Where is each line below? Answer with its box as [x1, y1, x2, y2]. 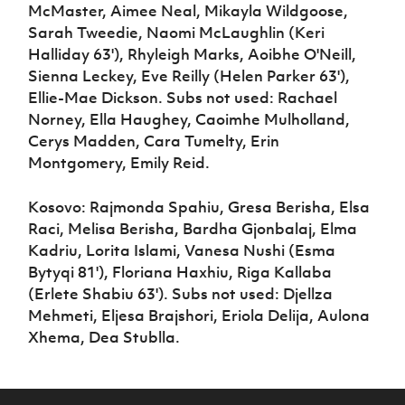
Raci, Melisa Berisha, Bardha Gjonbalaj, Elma [28, 219, 358, 240]
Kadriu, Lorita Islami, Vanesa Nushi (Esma [28, 240, 336, 261]
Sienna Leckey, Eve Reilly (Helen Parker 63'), [28, 66, 351, 87]
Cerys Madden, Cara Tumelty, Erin [28, 131, 280, 152]
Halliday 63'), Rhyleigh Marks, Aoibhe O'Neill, [28, 44, 357, 65]
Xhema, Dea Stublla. [28, 327, 181, 348]
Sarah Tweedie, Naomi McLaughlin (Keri [28, 23, 325, 43]
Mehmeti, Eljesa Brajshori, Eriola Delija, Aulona [28, 306, 371, 326]
